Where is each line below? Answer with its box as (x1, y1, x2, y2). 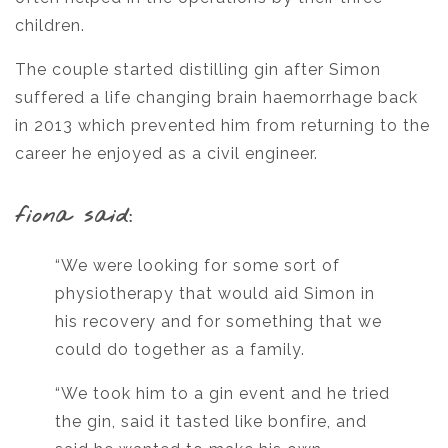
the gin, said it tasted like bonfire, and (55, 412, 367, 432)
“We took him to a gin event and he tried (55, 384, 390, 404)
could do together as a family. (55, 340, 305, 360)
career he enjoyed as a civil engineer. (15, 144, 318, 164)
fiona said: (15, 201, 133, 232)
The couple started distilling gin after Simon (15, 60, 381, 80)
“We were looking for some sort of (55, 256, 340, 276)
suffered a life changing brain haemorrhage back (15, 88, 418, 108)
